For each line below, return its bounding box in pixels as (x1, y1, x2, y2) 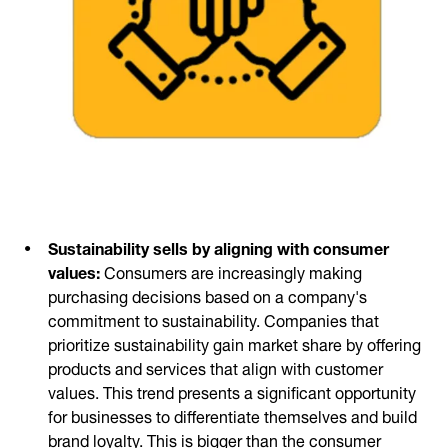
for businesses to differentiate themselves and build (48, 399, 417, 430)
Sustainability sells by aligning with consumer (48, 231, 389, 262)
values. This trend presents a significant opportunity (48, 375, 416, 406)
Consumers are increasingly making (104, 255, 362, 286)
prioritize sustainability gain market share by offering (48, 327, 421, 358)
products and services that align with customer (48, 351, 383, 382)
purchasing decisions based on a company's (48, 279, 367, 310)
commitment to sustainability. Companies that (48, 303, 379, 334)
